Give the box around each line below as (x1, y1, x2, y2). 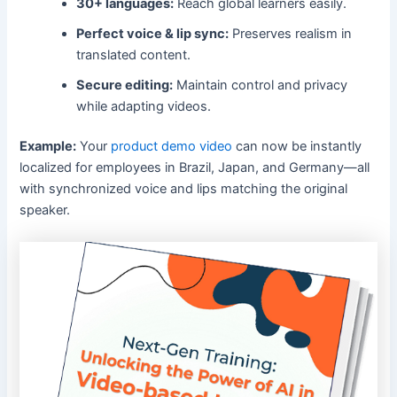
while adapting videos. (76, 97, 212, 114)
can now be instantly (232, 138, 362, 155)
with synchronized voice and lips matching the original (19, 181, 348, 198)
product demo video (111, 138, 233, 155)
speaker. (19, 202, 71, 219)
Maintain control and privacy (173, 76, 348, 93)
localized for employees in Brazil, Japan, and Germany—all (19, 160, 370, 176)
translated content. (76, 46, 191, 63)
